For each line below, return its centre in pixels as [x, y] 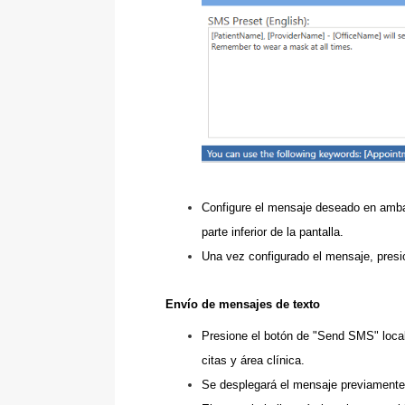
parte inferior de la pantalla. [273, 231]
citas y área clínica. [255, 360]
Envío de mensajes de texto [243, 304]
